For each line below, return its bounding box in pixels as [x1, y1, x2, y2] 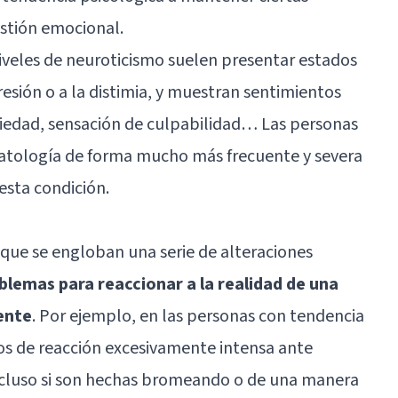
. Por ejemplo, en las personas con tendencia [32, 303, 364, 329]
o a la [42, 79, 89, 105]
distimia [89, 79, 147, 105]
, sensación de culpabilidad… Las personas [40, 111, 358, 137]
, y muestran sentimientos [147, 79, 341, 105]
